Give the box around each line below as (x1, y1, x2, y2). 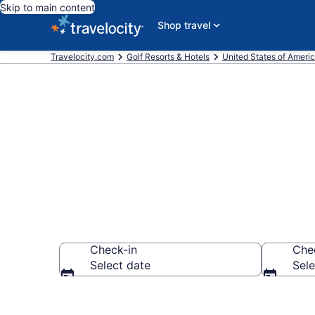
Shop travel (157, 19, 210, 31)
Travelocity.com (51, 51, 114, 62)
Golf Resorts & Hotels (127, 51, 210, 62)
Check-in (90, 243, 137, 257)
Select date (90, 258, 150, 272)
